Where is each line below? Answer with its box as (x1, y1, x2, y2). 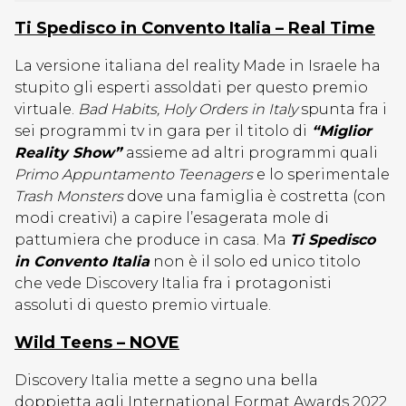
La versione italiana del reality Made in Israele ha (14, 57, 381, 74)
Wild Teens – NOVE (14, 333, 179, 353)
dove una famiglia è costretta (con (123, 188, 386, 205)
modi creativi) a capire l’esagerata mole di (14, 209, 329, 227)
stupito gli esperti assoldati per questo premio (14, 79, 368, 96)
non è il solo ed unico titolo (150, 253, 361, 270)
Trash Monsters (14, 188, 123, 205)
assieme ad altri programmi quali (126, 144, 378, 161)
